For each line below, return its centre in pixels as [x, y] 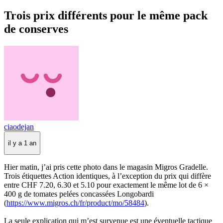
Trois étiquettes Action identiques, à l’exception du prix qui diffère [108, 176]
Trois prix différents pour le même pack [106, 15]
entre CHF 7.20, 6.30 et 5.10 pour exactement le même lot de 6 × [106, 185]
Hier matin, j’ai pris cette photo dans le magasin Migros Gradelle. [106, 167]
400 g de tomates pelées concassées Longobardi [79, 194]
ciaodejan [19, 126]
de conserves [36, 29]
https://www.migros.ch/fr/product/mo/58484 [75, 203]
